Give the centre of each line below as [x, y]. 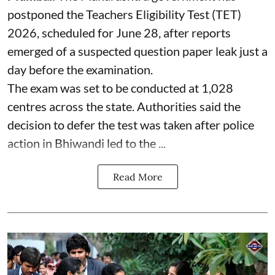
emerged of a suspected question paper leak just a [137, 51]
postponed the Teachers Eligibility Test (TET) [124, 14]
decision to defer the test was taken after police [131, 124]
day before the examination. [80, 69]
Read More [137, 176]
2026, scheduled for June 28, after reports [119, 32]
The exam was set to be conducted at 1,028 [120, 87]
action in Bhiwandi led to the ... [87, 143]
